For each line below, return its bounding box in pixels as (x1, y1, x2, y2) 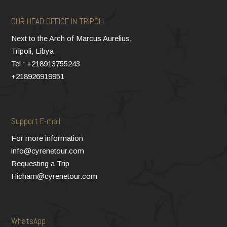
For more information (11, 134, 83, 142)
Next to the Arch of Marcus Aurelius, (11, 34, 132, 43)
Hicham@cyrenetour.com (11, 172, 97, 180)
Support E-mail (11, 116, 60, 127)
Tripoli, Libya (11, 47, 54, 55)
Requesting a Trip (11, 159, 69, 168)
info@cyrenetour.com (11, 146, 84, 155)
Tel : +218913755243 (11, 59, 80, 68)
